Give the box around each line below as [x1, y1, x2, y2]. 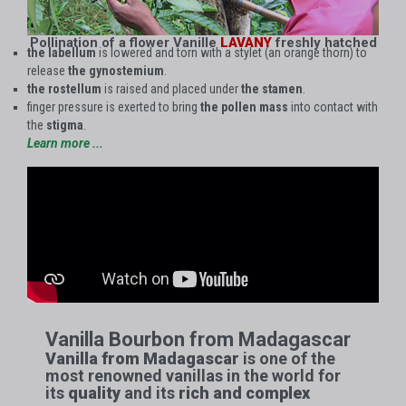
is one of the [239, 349, 335, 369]
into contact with [288, 100, 378, 115]
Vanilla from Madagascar [45, 349, 239, 369]
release [27, 63, 68, 79]
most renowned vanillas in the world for [45, 366, 341, 386]
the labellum [27, 45, 96, 61]
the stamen [241, 82, 303, 97]
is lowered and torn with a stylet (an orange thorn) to [96, 45, 367, 61]
